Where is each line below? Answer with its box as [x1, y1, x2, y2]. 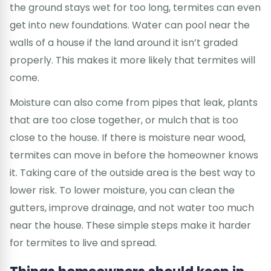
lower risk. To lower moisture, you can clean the [10, 183, 235, 197]
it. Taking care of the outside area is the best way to [10, 165, 255, 180]
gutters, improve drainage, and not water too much [10, 200, 254, 215]
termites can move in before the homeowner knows [10, 148, 258, 162]
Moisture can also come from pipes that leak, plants [10, 95, 258, 109]
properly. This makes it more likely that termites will [10, 53, 255, 67]
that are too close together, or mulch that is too [10, 113, 238, 127]
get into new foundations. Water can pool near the [10, 18, 250, 32]
